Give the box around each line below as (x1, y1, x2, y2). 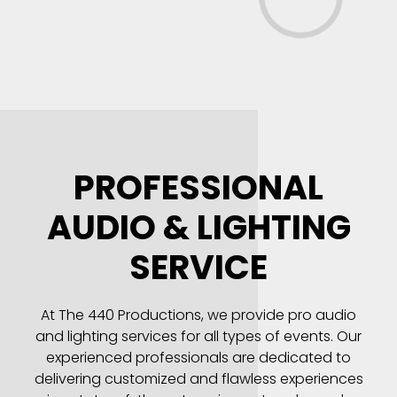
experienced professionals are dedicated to (46, 347, 351, 368)
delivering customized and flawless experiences (34, 369, 363, 389)
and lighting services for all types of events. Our (35, 326, 362, 346)
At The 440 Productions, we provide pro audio (41, 305, 356, 325)
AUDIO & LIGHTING (46, 204, 351, 251)
